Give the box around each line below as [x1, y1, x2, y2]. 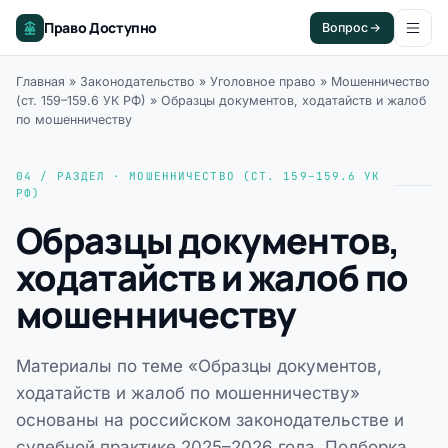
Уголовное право [210, 74, 316, 89]
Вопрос [322, 20, 368, 35]
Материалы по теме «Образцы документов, [16, 356, 382, 376]
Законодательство [80, 74, 195, 89]
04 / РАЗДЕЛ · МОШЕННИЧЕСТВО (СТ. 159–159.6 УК [16, 169, 381, 183]
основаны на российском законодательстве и [16, 410, 404, 430]
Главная [16, 74, 65, 89]
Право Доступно [44, 18, 158, 37]
